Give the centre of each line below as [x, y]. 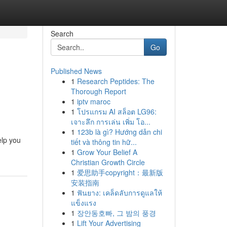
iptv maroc [93, 101]
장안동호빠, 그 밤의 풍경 [116, 213]
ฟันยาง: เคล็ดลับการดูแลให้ [119, 193]
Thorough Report [98, 91]
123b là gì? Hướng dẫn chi [119, 132]
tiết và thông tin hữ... [104, 142]
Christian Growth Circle [108, 162]
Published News [76, 71]
